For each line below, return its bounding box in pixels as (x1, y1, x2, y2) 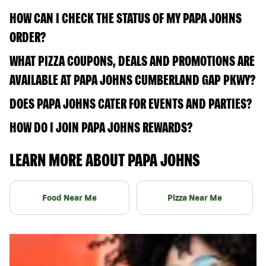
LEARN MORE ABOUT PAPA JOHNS (9, 149, 200, 170)
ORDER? (9, 28, 46, 45)
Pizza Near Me (167, 192, 222, 202)
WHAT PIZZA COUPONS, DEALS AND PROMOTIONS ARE (9, 52, 255, 69)
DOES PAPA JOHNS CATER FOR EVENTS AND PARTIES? (9, 95, 252, 112)
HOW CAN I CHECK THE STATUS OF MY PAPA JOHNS (9, 9, 242, 26)
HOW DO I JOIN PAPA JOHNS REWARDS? (9, 119, 192, 135)
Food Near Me (42, 192, 97, 202)
